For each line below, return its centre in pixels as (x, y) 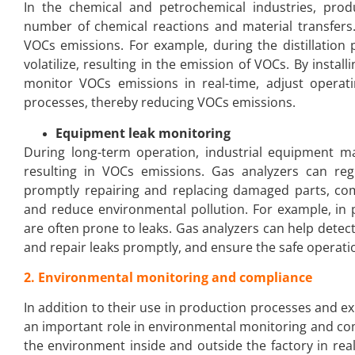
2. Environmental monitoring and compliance (168, 278)
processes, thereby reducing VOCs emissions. (160, 103)
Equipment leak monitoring (143, 133)
